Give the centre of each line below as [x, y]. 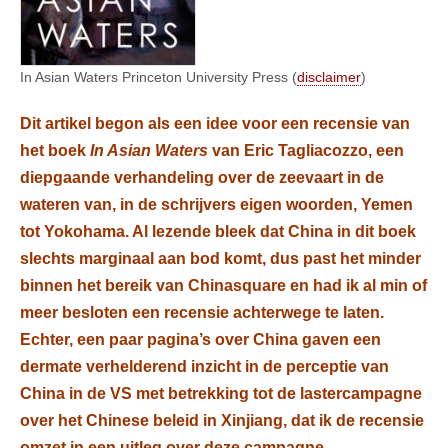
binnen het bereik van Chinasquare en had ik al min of [223, 286]
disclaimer [329, 77]
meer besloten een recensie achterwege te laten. [202, 313]
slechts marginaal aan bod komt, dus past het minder [220, 259]
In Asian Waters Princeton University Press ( [158, 77]
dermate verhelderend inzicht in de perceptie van [204, 367]
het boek [55, 151]
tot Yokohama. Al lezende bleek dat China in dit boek [218, 232]
